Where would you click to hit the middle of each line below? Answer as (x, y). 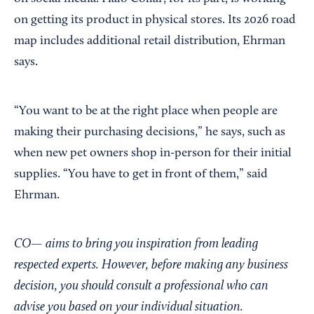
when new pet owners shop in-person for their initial (153, 153)
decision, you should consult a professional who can (141, 286)
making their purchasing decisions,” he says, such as (150, 132)
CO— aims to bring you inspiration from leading (136, 244)
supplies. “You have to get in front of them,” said (141, 174)
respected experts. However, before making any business (151, 265)
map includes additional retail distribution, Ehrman (150, 41)
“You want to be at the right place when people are (146, 111)
